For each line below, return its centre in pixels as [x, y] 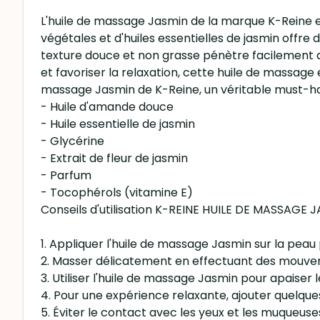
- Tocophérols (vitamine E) [117, 192]
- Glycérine [72, 141]
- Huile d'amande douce [107, 107]
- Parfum [66, 175]
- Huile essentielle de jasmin [118, 124]
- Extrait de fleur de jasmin [114, 158]
